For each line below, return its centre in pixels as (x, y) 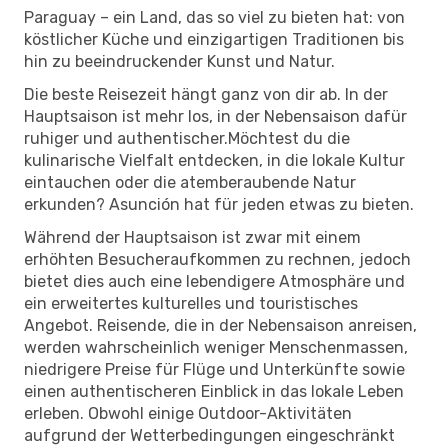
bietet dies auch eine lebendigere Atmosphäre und (214, 281)
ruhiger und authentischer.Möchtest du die (187, 138)
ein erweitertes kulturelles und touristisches (191, 303)
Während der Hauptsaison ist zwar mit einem (192, 237)
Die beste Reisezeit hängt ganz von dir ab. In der (206, 94)
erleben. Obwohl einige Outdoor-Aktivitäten (188, 413)
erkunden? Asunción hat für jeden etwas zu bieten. (219, 204)
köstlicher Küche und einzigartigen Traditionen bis (214, 39)
